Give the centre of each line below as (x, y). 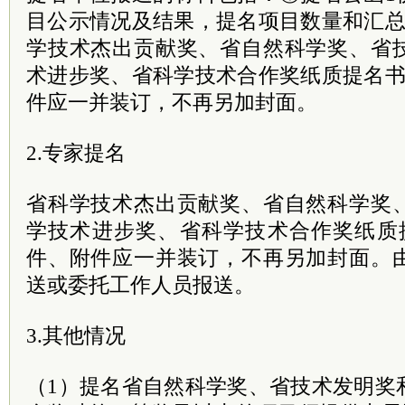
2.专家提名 (76, 153)
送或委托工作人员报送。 (141, 285)
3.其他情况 (76, 335)
